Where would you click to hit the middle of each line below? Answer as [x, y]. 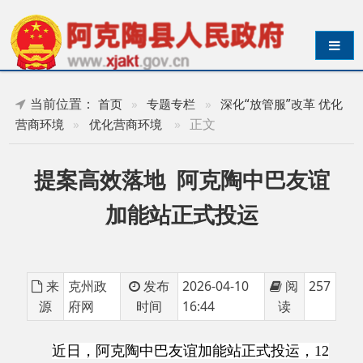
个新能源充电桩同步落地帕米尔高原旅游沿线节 [159, 337]
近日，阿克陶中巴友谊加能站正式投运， [162, 311]
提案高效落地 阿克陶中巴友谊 [160, 159]
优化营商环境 [111, 110]
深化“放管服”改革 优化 [249, 92]
